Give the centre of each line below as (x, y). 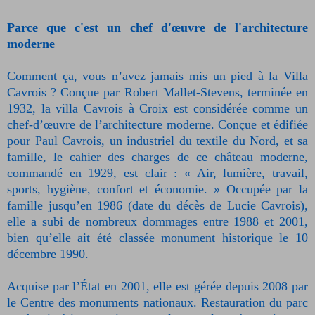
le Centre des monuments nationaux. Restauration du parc (157, 303)
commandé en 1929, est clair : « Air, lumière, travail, (157, 173)
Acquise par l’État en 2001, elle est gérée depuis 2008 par (157, 287)
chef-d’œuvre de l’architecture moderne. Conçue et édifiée (157, 125)
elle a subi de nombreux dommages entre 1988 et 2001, (157, 222)
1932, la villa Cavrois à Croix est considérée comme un (157, 109)
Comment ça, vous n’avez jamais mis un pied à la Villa (157, 76)
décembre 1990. (48, 254)
